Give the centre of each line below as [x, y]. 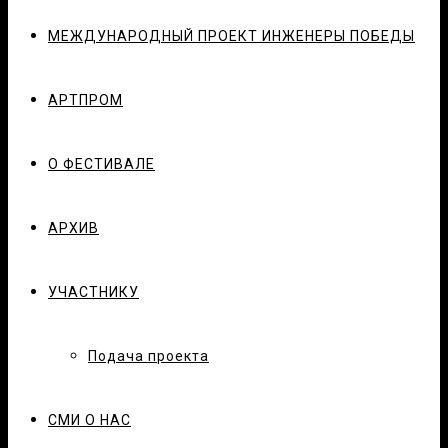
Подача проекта [148, 356]
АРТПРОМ [85, 100]
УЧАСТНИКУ [93, 292]
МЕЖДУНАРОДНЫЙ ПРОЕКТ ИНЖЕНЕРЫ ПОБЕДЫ [231, 36]
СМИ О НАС [89, 420]
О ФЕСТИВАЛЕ [101, 164]
